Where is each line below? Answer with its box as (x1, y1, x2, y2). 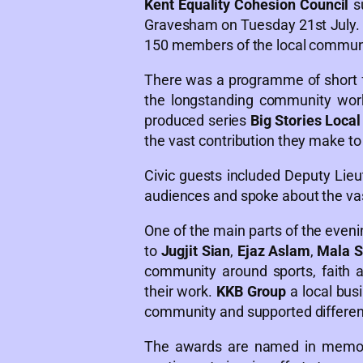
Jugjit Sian (160, 241, 231, 259)
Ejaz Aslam (237, 241, 310, 259)
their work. (144, 282, 216, 300)
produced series (144, 111, 250, 129)
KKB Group (216, 282, 287, 300)
